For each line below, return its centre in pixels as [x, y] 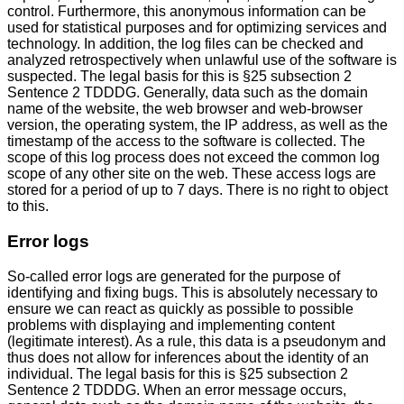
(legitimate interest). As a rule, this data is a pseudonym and [197, 341]
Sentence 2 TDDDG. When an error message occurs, [177, 390]
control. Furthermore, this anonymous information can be [187, 12]
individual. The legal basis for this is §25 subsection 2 [178, 373]
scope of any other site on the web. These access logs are [192, 174]
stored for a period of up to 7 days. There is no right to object [197, 190]
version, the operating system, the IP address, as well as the [197, 125]
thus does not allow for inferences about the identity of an [188, 357]
